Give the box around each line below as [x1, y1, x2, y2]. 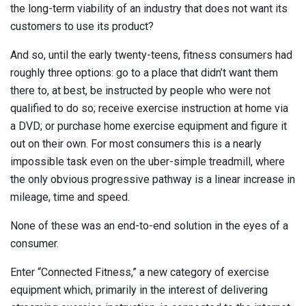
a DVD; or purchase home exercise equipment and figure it [10, 119, 287, 133]
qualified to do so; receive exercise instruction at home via [10, 101, 288, 115]
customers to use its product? [10, 19, 154, 33]
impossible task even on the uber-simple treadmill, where [10, 154, 285, 168]
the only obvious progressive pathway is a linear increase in [10, 172, 295, 186]
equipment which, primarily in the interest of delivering [10, 283, 268, 296]
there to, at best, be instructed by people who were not [10, 83, 270, 97]
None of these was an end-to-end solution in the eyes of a [10, 219, 288, 232]
